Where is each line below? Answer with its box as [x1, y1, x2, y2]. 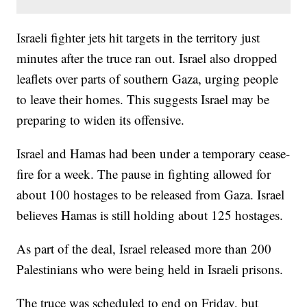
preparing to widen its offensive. [16, 110, 185, 128]
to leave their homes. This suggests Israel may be [16, 90, 270, 108]
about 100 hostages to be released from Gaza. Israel [16, 185, 285, 203]
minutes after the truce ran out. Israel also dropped [16, 49, 278, 66]
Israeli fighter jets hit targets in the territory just [16, 28, 260, 46]
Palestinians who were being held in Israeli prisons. [16, 260, 288, 278]
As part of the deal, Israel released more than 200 [16, 239, 272, 257]
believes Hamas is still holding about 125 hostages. [16, 206, 284, 223]
